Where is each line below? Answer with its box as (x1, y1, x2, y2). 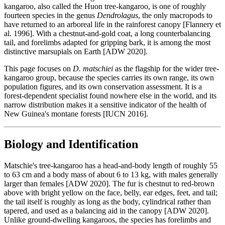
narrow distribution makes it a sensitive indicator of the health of (4, 100, 206, 109)
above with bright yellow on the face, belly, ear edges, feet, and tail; (4, 188, 217, 197)
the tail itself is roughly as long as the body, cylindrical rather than (4, 197, 211, 206)
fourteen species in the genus (4, 11, 97, 20)
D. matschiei (73, 64, 113, 73)
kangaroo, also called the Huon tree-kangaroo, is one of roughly (4, 2, 206, 11)
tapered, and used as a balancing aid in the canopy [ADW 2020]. (4, 206, 209, 215)
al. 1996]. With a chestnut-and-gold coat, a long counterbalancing (4, 29, 210, 38)
